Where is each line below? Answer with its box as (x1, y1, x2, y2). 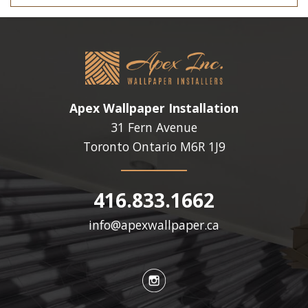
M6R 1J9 (179, 137, 225, 155)
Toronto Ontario (82, 137, 180, 155)
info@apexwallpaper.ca (89, 216, 219, 233)
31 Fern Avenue (111, 118, 197, 135)
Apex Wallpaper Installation (69, 99, 239, 116)
